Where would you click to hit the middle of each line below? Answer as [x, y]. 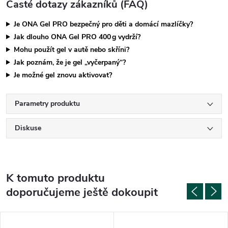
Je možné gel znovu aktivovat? [63, 75]
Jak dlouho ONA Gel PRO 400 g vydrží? [77, 37]
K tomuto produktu [55, 178]
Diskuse [28, 128]
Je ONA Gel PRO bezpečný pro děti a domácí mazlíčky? [103, 24]
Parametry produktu [47, 104]
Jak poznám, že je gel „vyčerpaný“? [69, 62]
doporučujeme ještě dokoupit [82, 192]
